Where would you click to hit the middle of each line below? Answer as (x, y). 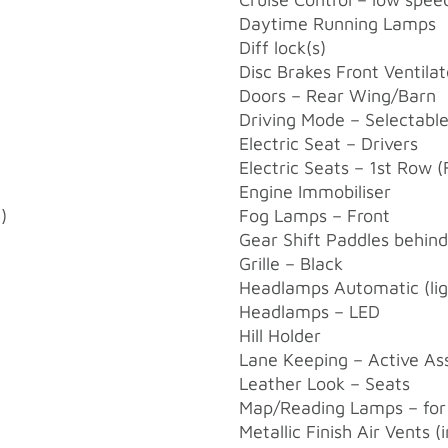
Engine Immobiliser (315, 191)
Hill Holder (280, 335)
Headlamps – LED (309, 311)
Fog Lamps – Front (314, 215)
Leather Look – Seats (324, 383)
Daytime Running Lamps (337, 23)
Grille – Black (291, 263)
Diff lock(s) (282, 47)
